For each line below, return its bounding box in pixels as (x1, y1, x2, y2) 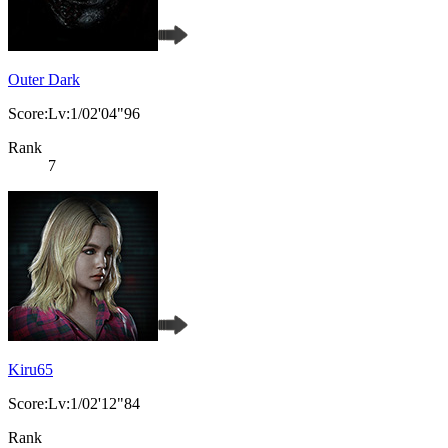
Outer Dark (8, 71, 80, 89)
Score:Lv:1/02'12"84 (8, 395, 140, 413)
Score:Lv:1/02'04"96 (8, 105, 140, 123)
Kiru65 (8, 361, 53, 379)
